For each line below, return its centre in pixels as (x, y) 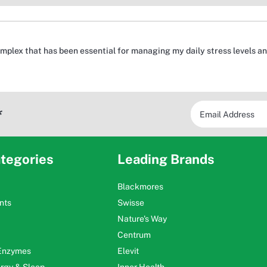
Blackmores (140, 187)
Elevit (128, 251)
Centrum (134, 235)
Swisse (131, 203)
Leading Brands (166, 159)
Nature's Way (142, 219)
